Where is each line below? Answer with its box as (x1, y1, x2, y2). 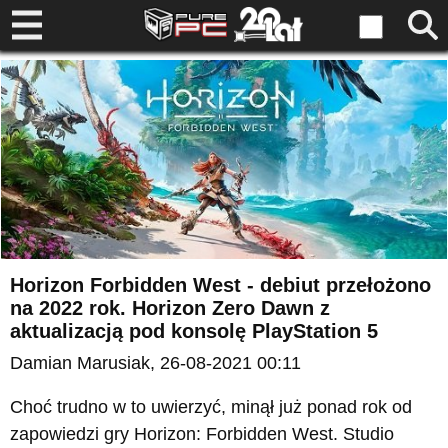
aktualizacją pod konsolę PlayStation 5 (10, 320, 378, 343)
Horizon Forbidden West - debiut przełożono (10, 274, 431, 297)
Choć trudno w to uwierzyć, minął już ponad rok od (10, 397, 412, 418)
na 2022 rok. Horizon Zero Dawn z (10, 297, 330, 320)
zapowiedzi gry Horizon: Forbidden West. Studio (10, 424, 394, 445)
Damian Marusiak (10, 353, 150, 374)
